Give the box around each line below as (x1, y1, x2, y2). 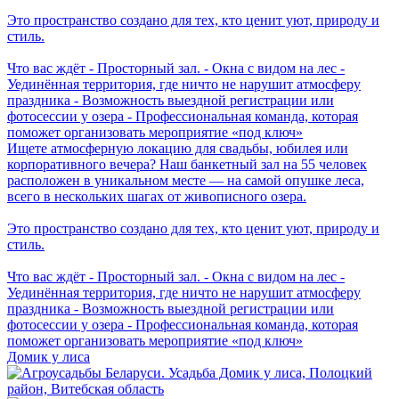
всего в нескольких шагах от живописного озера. (7, 188, 306, 204)
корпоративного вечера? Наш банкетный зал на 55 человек (7, 156, 367, 172)
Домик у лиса (7, 348, 90, 364)
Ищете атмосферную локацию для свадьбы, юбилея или (7, 140, 348, 156)
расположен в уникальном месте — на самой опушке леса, (7, 172, 364, 188)
